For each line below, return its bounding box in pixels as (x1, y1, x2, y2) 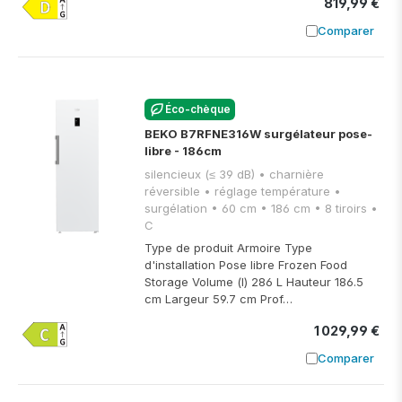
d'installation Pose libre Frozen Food (144, 258, 347, 273)
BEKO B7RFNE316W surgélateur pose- (144, 127, 372, 142)
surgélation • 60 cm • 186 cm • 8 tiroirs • (144, 200, 211, 215)
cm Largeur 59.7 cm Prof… (144, 292, 293, 307)
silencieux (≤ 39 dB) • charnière (144, 166, 258, 181)
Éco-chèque (164, 102, 231, 116)
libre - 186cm (144, 144, 222, 159)
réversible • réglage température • (144, 183, 204, 198)
